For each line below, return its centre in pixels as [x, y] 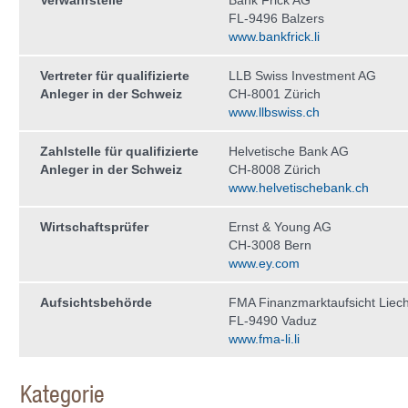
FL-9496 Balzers [276, 18]
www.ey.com [264, 263]
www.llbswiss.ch [274, 112]
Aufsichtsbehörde [96, 302]
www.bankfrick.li [274, 36]
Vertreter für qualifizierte [115, 76]
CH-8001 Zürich [275, 94]
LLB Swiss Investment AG [302, 76]
